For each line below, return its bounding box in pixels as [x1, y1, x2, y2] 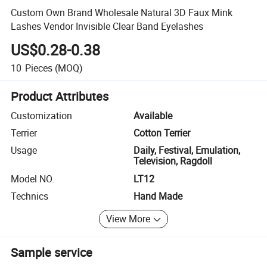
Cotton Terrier [133, 126, 190, 140]
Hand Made [133, 190, 182, 203]
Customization [11, 108, 73, 122]
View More [106, 212, 151, 226]
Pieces [24, 61, 52, 74]
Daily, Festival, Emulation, [133, 144, 240, 157]
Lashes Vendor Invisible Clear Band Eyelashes [11, 19, 204, 33]
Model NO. [11, 172, 55, 185]
